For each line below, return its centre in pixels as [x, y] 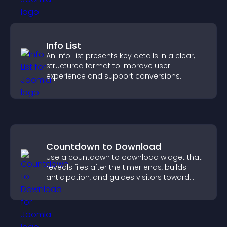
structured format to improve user [108, 66]
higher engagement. [83, 187]
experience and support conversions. [114, 76]
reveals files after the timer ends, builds [116, 167]
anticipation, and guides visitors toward [118, 177]
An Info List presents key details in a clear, [120, 56]
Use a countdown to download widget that [124, 157]
